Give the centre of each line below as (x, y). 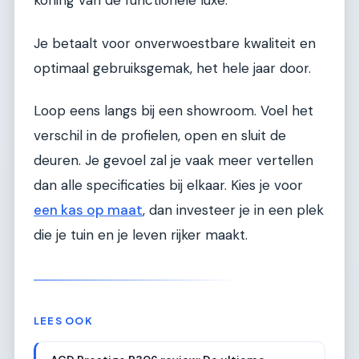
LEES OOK (63, 321)
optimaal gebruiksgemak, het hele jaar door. (172, 68)
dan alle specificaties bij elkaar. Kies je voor (168, 186)
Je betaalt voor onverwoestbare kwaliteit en (175, 43)
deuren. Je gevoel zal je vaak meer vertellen (173, 161)
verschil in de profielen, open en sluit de (160, 136)
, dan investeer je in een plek (233, 210)
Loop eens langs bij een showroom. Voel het (173, 111)
